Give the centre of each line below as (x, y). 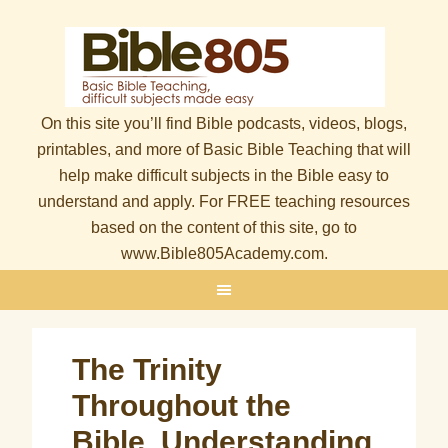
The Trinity (147, 369)
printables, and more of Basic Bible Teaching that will (224, 149)
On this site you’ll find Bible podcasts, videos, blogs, (224, 123)
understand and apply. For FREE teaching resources (224, 201)
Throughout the (182, 405)
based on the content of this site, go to (224, 227)
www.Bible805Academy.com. (224, 253)
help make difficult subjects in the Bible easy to (224, 175)
